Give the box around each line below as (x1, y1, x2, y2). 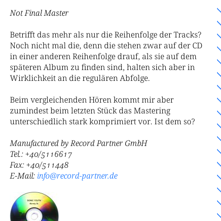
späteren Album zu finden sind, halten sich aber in (10, 61, 195, 73)
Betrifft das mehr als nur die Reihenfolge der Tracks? (10, 29, 201, 40)
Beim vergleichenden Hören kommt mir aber (10, 94, 174, 105)
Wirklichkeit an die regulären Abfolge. (10, 72, 150, 83)
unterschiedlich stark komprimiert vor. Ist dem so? (10, 115, 195, 127)
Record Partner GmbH (71, 138, 147, 149)
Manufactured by (10, 138, 69, 149)
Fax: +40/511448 (10, 159, 69, 171)
